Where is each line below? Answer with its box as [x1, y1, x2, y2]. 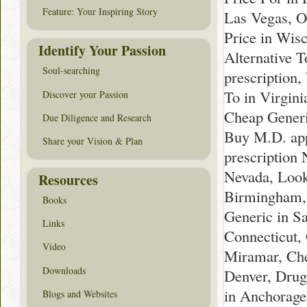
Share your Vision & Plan [42, 134, 143, 147]
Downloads [42, 263, 86, 277]
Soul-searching [42, 64, 100, 77]
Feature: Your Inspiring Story [42, 5, 158, 19]
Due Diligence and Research [42, 110, 151, 124]
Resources [38, 169, 98, 190]
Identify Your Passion [38, 40, 166, 60]
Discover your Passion [42, 87, 128, 101]
